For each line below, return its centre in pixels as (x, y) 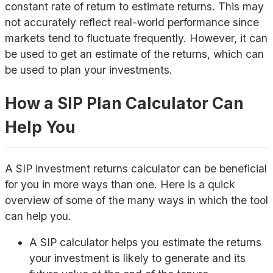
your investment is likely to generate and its (137, 258)
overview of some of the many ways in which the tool (136, 200)
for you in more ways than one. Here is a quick (120, 184)
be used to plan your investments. (89, 70)
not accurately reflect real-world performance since (132, 23)
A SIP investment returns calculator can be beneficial (136, 168)
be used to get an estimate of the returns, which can (134, 54)
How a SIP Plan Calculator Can (124, 104)
